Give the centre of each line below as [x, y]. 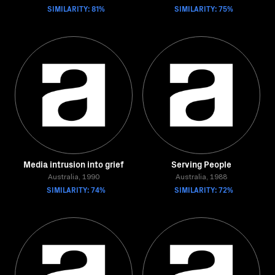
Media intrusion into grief [74, 164]
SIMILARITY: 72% [204, 189]
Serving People [201, 164]
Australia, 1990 [74, 177]
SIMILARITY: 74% [76, 189]
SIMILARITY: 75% [204, 8]
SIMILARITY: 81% [76, 8]
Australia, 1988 [201, 177]
